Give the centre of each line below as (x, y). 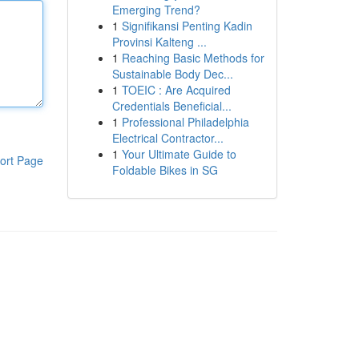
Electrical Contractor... (167, 138)
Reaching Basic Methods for (193, 58)
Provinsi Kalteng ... (159, 42)
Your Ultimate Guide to (179, 154)
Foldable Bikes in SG (165, 170)
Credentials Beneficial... (171, 106)
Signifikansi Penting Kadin (187, 26)
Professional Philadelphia (185, 122)
